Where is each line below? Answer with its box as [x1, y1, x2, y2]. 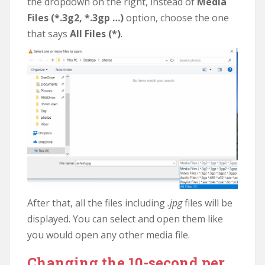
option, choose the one [124, 11, 229, 24]
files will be [182, 196, 232, 210]
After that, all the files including [27, 196, 167, 210]
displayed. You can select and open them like [27, 212, 223, 226]
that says [27, 27, 70, 40]
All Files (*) [70, 27, 121, 40]
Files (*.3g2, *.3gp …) [27, 11, 124, 24]
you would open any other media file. [27, 228, 190, 242]
